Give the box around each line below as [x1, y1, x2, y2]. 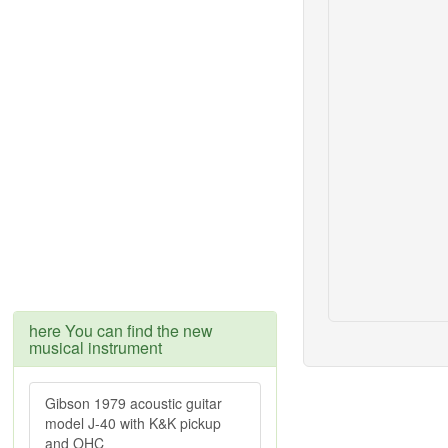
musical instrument [29, 336, 162, 359]
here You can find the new [29, 319, 213, 342]
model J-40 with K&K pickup [45, 413, 221, 433]
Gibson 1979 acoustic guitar [45, 393, 222, 413]
